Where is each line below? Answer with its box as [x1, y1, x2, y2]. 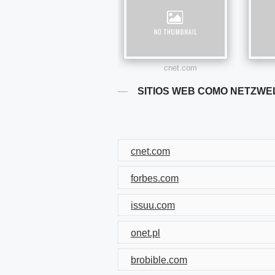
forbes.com [131, 173, 179, 184]
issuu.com [131, 200, 175, 211]
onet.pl [131, 227, 160, 238]
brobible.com [131, 255, 187, 266]
